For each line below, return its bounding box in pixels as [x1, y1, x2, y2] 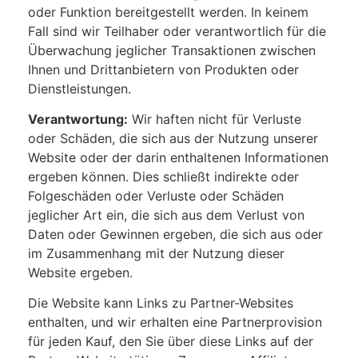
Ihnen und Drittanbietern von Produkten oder [28, 61, 299, 78]
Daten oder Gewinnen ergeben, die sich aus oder [28, 225, 323, 242]
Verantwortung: [28, 110, 128, 127]
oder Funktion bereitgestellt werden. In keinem [28, 3, 308, 20]
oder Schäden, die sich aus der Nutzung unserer [28, 129, 318, 146]
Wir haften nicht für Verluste [128, 110, 301, 127]
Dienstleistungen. [28, 80, 131, 97]
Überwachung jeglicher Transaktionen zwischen [28, 42, 316, 58]
